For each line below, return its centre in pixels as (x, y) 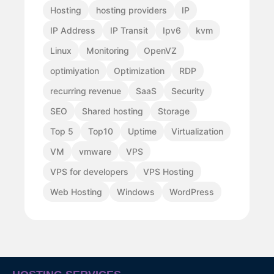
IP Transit (129, 31)
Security (188, 91)
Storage (174, 111)
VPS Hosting (168, 172)
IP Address (73, 31)
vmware (95, 152)
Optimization (139, 71)
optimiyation (75, 71)
